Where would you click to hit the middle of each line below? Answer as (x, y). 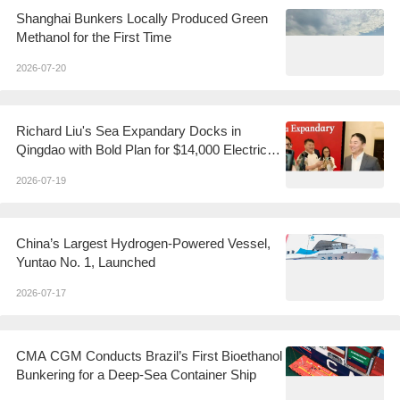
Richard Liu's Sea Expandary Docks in (129, 130)
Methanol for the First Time (94, 37)
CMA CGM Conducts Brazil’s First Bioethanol (149, 355)
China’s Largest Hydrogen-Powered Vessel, (143, 243)
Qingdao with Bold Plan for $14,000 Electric (142, 149)
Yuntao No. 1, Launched (86, 262)
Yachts (36, 168)
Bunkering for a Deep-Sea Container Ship (136, 374)
